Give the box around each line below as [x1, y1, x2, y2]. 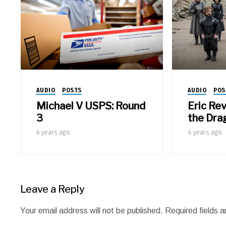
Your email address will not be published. [20, 206, 163, 215]
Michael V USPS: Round [36, 99, 145, 112]
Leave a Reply [20, 183, 85, 195]
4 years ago [187, 128, 222, 137]
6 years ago [36, 128, 70, 137]
